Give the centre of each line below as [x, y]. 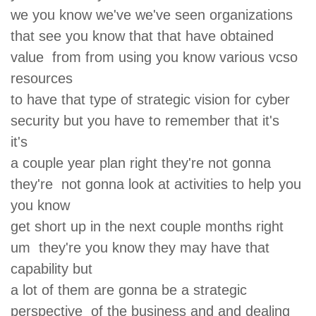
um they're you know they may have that [140, 247]
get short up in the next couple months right [147, 226]
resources [46, 78]
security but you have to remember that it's [145, 120]
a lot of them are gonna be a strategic [129, 290]
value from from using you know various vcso [154, 57]
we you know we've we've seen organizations [156, 14]
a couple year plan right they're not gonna [141, 163]
